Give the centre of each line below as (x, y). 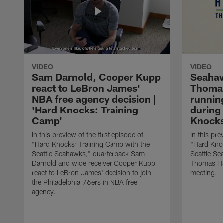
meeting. (204, 172)
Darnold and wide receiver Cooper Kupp (94, 163)
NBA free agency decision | (94, 98)
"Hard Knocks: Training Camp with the (91, 144)
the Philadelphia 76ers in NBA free (85, 182)
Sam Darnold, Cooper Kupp (96, 76)
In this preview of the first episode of (88, 134)
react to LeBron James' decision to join (92, 172)
